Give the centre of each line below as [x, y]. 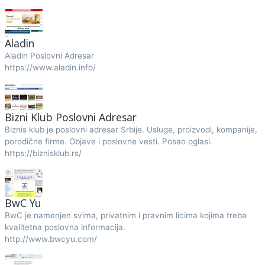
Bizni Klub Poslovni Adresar [70, 117]
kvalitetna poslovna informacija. [65, 227]
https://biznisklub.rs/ [43, 153]
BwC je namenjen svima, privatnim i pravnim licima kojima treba [125, 215]
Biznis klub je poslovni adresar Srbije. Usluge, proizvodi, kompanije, [131, 130]
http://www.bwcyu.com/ [51, 239]
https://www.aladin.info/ [50, 67]
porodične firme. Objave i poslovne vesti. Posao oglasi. [108, 141]
